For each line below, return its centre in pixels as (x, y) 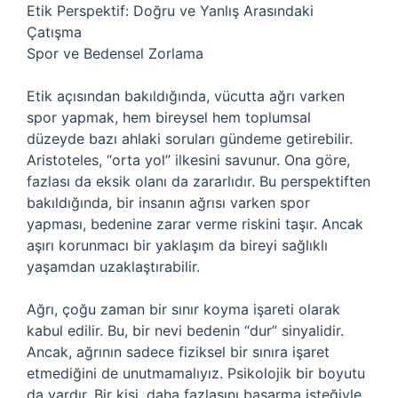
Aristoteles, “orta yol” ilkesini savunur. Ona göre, (188, 160)
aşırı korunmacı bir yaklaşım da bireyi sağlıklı (177, 245)
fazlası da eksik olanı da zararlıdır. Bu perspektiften (199, 181)
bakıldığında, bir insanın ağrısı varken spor (168, 203)
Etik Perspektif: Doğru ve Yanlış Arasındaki (170, 11)
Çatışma (54, 32)
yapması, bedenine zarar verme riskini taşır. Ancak (195, 224)
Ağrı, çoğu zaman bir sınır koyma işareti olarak (183, 309)
